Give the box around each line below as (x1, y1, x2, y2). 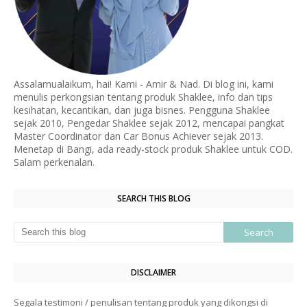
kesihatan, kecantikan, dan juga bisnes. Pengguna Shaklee (14, 103, 270, 116)
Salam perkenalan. (14, 155, 95, 169)
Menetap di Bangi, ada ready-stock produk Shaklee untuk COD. (14, 142, 293, 156)
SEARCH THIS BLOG (116, 192, 191, 204)
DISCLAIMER (131, 266, 176, 278)
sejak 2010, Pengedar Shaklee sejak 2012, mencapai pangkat (14, 116, 284, 130)
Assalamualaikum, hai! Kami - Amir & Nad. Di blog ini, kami (14, 77, 273, 90)
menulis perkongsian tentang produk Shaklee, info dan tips (14, 90, 273, 103)
